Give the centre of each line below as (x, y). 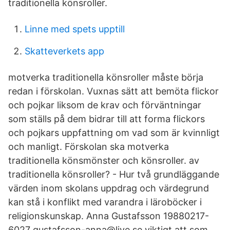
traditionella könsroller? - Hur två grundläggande (114, 174)
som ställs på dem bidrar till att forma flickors (107, 119)
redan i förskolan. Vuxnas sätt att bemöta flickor (113, 91)
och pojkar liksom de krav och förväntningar (105, 105)
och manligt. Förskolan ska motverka (89, 147)
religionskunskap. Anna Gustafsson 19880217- (109, 216)
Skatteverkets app (64, 51)
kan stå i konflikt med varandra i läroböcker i (105, 202)
